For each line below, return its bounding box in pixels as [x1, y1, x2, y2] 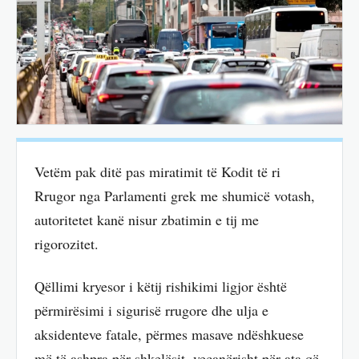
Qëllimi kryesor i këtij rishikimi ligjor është [34, 276, 287, 296]
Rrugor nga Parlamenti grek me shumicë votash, [34, 186, 315, 206]
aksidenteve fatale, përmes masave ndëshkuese [34, 324, 304, 344]
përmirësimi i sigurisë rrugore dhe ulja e [34, 300, 268, 320]
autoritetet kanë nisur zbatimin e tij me [34, 210, 259, 230]
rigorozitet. [34, 234, 99, 254]
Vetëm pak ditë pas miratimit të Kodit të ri [34, 162, 280, 182]
